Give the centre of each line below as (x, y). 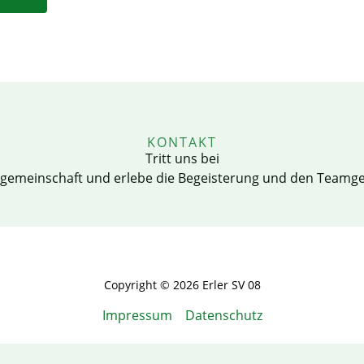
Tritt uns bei (182, 159)
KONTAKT (182, 143)
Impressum (137, 316)
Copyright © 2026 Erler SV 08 (182, 285)
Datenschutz (223, 316)
